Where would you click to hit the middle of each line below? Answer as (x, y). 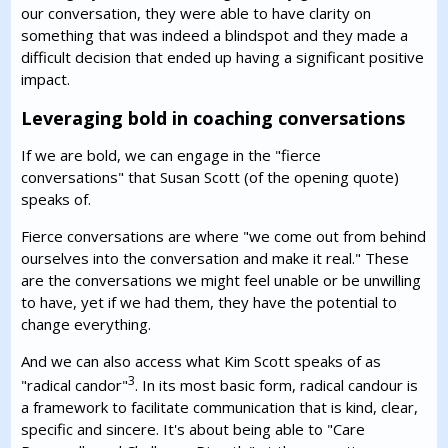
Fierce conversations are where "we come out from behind (224, 236)
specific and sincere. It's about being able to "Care (193, 429)
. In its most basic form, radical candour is (277, 385)
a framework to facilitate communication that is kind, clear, (220, 407)
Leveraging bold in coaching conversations (213, 118)
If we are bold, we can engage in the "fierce (171, 155)
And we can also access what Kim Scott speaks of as (201, 361)
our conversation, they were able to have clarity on (196, 13)
